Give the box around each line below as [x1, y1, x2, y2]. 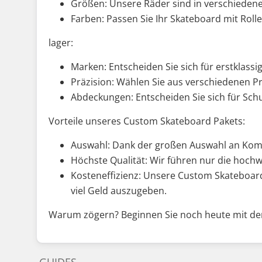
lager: [49, 36, 73, 49]
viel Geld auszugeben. [71, 184, 167, 197]
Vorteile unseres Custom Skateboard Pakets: [49, 114, 245, 127]
